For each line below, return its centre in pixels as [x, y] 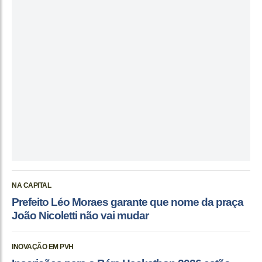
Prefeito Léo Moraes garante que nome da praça [127, 202]
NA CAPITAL [31, 185]
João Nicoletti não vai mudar [80, 215]
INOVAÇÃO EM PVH [43, 247]
